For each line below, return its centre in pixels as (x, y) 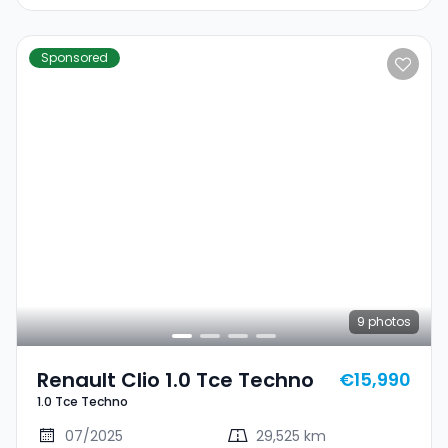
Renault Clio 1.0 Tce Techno (175, 380)
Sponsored (74, 57)
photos (388, 321)
